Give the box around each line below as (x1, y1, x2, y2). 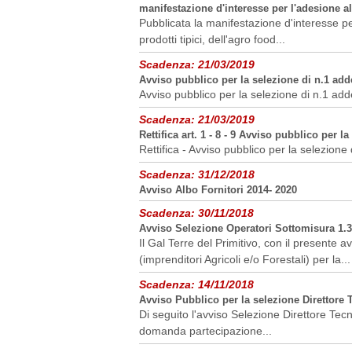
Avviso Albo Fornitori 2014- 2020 (139, 184, 297, 196)
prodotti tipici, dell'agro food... (139, 33, 285, 46)
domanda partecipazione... (139, 324, 272, 337)
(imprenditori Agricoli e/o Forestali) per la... (139, 253, 350, 266)
